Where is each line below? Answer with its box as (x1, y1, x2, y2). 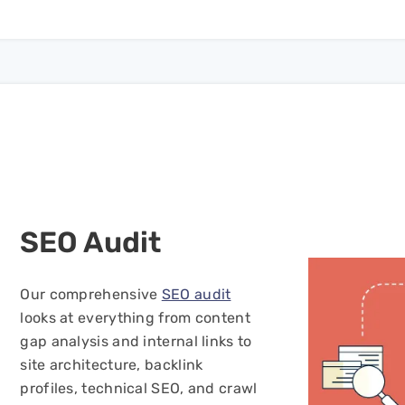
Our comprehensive (20, 286, 162, 303)
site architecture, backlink (20, 356, 203, 373)
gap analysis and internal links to (20, 333, 252, 350)
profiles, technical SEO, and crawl (20, 380, 258, 397)
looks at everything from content (20, 309, 250, 326)
